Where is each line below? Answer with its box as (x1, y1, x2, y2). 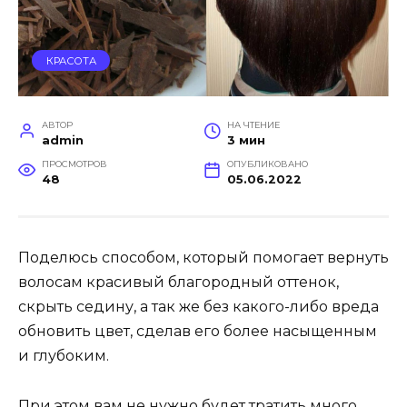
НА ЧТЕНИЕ (226, 120, 280, 131)
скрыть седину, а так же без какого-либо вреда (18, 298, 379, 316)
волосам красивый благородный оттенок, (18, 273, 339, 292)
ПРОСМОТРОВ (41, 159, 107, 170)
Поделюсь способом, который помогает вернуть (18, 249, 389, 267)
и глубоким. (18, 347, 109, 365)
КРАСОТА (45, 54, 96, 67)
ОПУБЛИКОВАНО (226, 159, 308, 170)
